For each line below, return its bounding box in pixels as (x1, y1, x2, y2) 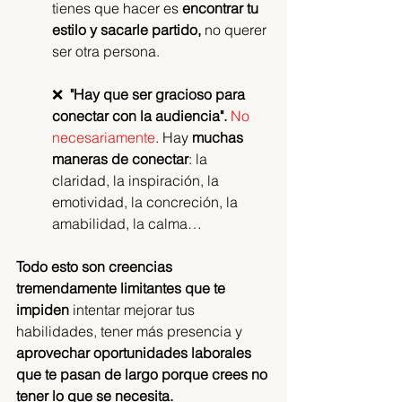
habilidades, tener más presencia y (16, 322, 246, 341)
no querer (201, 21, 270, 39)
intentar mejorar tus (69, 301, 198, 319)
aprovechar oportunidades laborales (16, 344, 255, 363)
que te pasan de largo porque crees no (16, 365, 271, 384)
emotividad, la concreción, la (52, 193, 241, 212)
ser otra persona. (52, 42, 160, 61)
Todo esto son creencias (16, 258, 176, 276)
